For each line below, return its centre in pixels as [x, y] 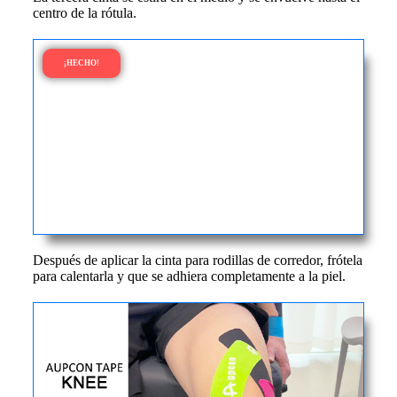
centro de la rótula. [84, 13]
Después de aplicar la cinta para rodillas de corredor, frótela [197, 260]
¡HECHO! [81, 63]
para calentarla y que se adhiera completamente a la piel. [189, 276]
